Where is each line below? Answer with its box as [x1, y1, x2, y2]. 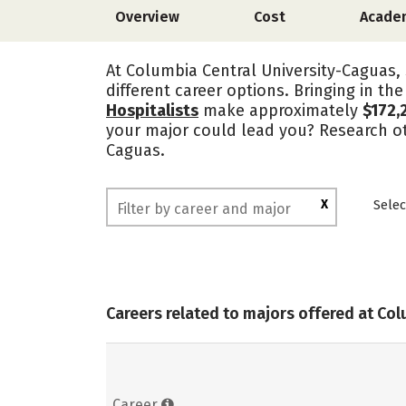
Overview [115, 8, 179, 25]
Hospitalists [106, 101, 198, 121]
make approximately [198, 101, 362, 121]
